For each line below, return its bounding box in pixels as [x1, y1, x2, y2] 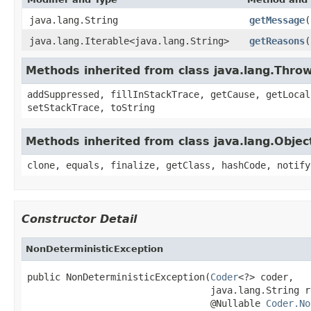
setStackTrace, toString [27, 101, 155, 113]
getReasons [249, 35, 305, 47]
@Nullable [27, 297, 266, 309]
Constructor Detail [22, 212, 137, 226]
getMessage [249, 14, 305, 26]
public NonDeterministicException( [27, 271, 210, 283]
